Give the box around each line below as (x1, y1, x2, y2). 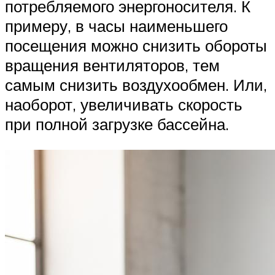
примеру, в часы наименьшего (5, 16, 228, 36)
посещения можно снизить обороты (5, 36, 267, 56)
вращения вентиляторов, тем (5, 55, 220, 76)
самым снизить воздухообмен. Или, (5, 75, 267, 95)
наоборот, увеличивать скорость (5, 95, 242, 115)
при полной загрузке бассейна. (5, 114, 229, 134)
